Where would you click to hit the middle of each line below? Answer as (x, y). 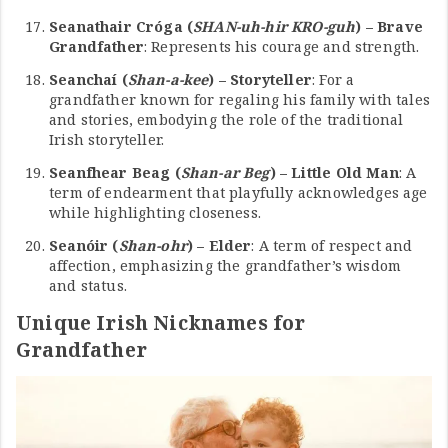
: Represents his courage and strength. (281, 47)
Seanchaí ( (88, 80)
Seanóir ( (84, 246)
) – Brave (389, 27)
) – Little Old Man (334, 173)
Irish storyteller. (107, 140)
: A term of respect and (332, 246)
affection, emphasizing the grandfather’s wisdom (225, 266)
